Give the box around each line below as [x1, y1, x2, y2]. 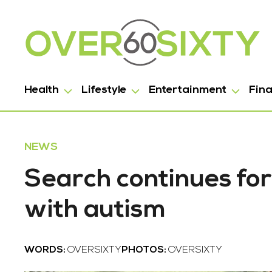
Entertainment [149, 84, 226, 96]
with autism [24, 197, 166, 223]
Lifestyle [81, 84, 126, 96]
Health [24, 84, 59, 96]
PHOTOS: [121, 245, 168, 255]
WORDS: [24, 245, 67, 255]
